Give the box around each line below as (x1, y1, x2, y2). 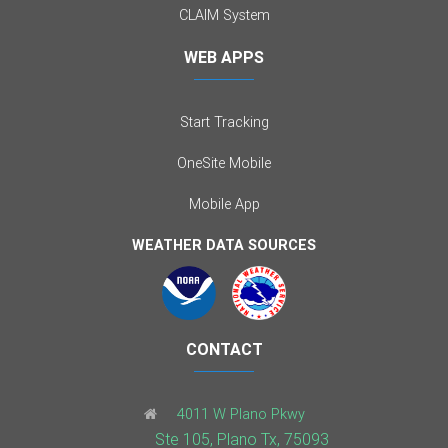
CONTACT (185, 339, 263, 360)
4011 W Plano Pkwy (176, 405, 305, 424)
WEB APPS (184, 47, 264, 68)
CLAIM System (178, 6, 270, 25)
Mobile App (188, 195, 260, 214)
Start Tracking (179, 113, 269, 132)
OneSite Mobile (177, 154, 271, 173)
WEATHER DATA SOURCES (132, 236, 316, 255)
